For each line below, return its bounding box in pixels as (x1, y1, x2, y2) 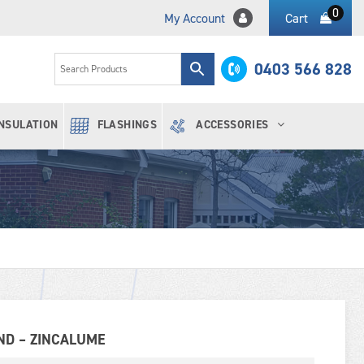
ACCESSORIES (196, 117, 269, 132)
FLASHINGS (97, 117, 158, 132)
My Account (164, 10, 225, 27)
